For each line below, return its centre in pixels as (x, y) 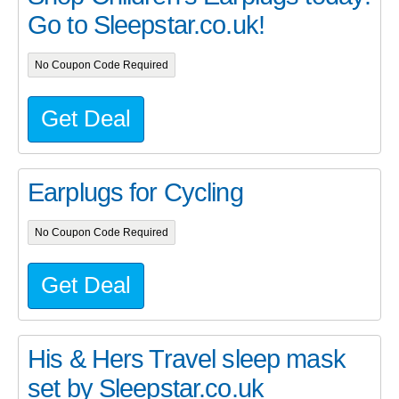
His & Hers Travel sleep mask (187, 359)
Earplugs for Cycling (135, 192)
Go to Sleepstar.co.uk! (146, 25)
